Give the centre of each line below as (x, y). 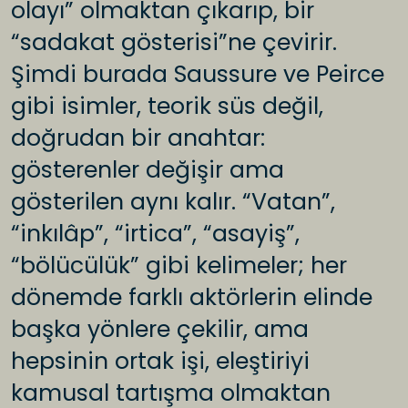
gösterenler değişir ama (148, 170)
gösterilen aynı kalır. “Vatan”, (173, 202)
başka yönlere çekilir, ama (160, 330)
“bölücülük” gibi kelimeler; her (179, 266)
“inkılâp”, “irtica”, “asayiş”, (155, 234)
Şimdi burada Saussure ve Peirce (198, 75)
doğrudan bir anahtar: (138, 138)
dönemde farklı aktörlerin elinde (192, 298)
